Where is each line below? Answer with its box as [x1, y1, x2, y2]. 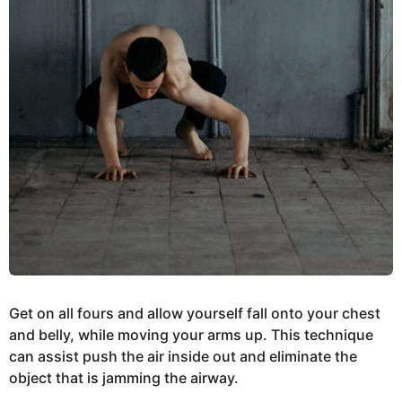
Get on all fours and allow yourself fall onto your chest [9, 304, 380, 322]
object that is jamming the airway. [9, 369, 239, 387]
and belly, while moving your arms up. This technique [9, 326, 373, 344]
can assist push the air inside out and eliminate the [9, 347, 357, 365]
